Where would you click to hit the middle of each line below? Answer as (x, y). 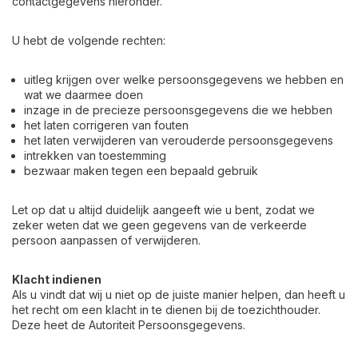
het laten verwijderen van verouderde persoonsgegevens (179, 140)
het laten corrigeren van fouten (106, 125)
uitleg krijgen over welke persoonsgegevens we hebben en (184, 80)
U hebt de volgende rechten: (89, 40)
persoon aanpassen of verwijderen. (106, 240)
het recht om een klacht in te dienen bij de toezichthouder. (166, 310)
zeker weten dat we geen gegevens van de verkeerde (159, 225)
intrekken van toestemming (95, 155)
